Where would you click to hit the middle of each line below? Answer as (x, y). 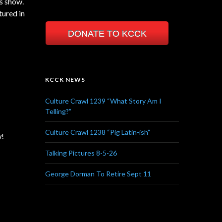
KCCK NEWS (65, 80)
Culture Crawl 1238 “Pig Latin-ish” (98, 132)
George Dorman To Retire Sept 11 (98, 174)
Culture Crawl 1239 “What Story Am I (103, 101)
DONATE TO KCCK (107, 34)
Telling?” (58, 111)
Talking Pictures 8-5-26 (81, 153)
